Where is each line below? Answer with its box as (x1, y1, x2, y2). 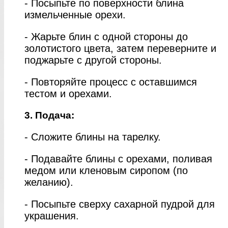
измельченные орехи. (24, 9, 126, 20)
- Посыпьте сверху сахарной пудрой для (24, 198, 215, 210)
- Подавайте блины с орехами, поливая (24, 153, 212, 164)
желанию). (24, 176, 73, 188)
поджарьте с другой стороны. (24, 54, 162, 66)
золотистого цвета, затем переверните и (24, 42, 216, 54)
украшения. (24, 210, 79, 221)
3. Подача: (24, 109, 74, 121)
